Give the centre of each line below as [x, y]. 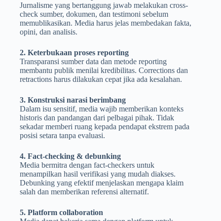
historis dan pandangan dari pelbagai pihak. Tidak [97, 118]
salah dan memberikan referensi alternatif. [84, 192]
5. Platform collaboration [61, 213]
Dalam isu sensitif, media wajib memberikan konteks [102, 109]
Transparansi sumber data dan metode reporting [93, 62]
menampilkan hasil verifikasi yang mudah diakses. [98, 174]
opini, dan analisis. [49, 32]
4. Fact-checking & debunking [70, 156]
